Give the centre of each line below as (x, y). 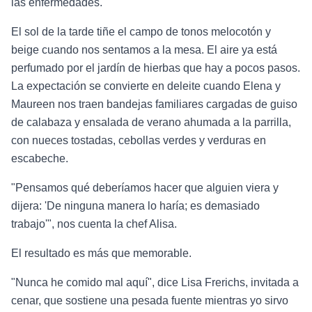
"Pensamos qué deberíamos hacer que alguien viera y (145, 187)
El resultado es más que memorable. (101, 253)
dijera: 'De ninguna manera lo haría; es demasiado (135, 205)
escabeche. (40, 158)
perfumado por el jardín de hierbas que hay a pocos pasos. (156, 68)
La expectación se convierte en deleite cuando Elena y (146, 86)
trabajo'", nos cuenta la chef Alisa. (94, 224)
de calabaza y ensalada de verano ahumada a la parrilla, (151, 122)
